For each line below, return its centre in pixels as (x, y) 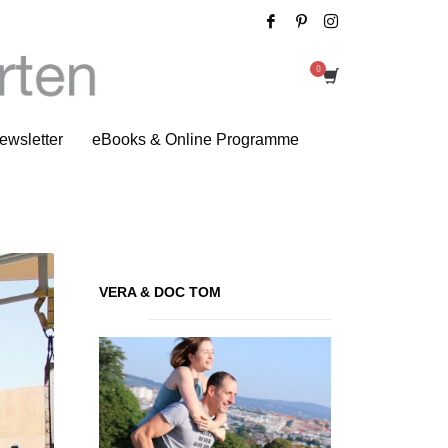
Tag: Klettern (274, 69)
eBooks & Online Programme (195, 139)
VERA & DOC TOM (159, 292)
